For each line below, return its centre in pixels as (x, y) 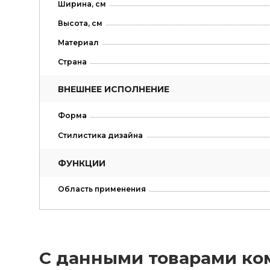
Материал (78, 43)
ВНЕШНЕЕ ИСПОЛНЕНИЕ (113, 89)
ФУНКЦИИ (81, 163)
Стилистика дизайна (100, 136)
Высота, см (80, 24)
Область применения (102, 189)
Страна (72, 62)
